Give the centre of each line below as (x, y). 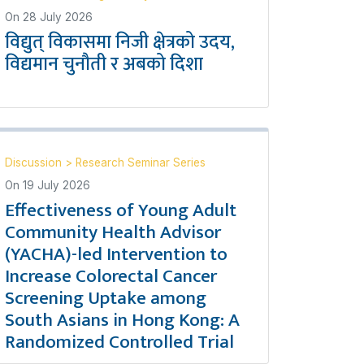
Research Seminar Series (141, 162)
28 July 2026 (58, 17)
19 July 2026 (56, 185)
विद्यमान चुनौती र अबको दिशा (104, 64)
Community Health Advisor (113, 232)
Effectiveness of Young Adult (121, 210)
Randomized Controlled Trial (119, 342)
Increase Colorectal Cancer (111, 276)
